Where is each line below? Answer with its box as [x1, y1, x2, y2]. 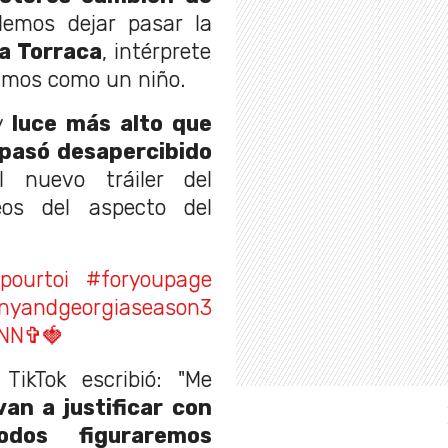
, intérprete [101, 39, 211, 65]
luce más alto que [3, 111, 213, 137]
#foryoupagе [86, 267, 213, 293]
